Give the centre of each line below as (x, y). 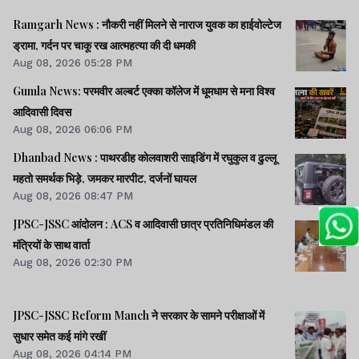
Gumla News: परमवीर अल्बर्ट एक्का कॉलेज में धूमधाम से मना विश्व (144, 91)
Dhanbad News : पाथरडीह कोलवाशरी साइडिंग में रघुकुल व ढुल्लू (145, 158)
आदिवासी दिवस (42, 111)
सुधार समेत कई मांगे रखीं (59, 336)
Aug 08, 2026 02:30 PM (73, 262)
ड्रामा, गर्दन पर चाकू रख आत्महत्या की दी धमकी (104, 45)
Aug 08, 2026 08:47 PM (73, 196)
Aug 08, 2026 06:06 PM (73, 129)
